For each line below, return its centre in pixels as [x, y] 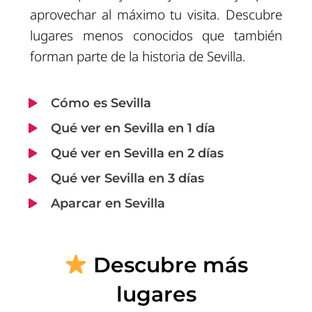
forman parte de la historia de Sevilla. [138, 57]
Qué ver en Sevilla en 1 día [133, 128]
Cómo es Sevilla [101, 103]
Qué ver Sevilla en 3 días [127, 178]
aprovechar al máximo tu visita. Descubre [156, 15]
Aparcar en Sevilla [108, 203]
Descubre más [168, 265]
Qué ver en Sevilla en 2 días [137, 153]
